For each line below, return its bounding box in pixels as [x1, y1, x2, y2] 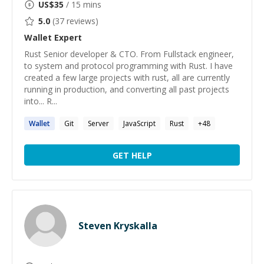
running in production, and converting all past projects [24, 84, 229, 95]
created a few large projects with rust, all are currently [24, 72, 230, 83]
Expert [52, 32, 82, 43]
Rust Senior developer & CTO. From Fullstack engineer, [24, 48, 234, 60]
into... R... [24, 95, 57, 107]
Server [88, 118, 109, 128]
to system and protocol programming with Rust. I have [24, 60, 233, 71]
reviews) [64, 15, 98, 27]
